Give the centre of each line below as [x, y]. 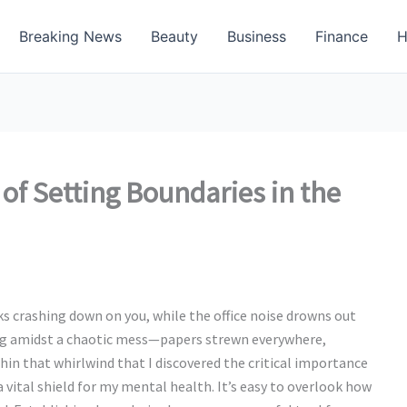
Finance [342, 36]
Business [257, 36]
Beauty [174, 36]
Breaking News [70, 36]
